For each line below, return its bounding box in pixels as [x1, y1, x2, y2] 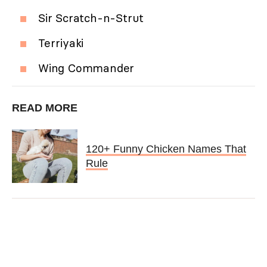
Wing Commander [38, 60, 135, 75]
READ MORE [12, 101, 77, 114]
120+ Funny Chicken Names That [85, 143, 246, 156]
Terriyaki [38, 35, 84, 50]
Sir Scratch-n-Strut [38, 10, 144, 25]
